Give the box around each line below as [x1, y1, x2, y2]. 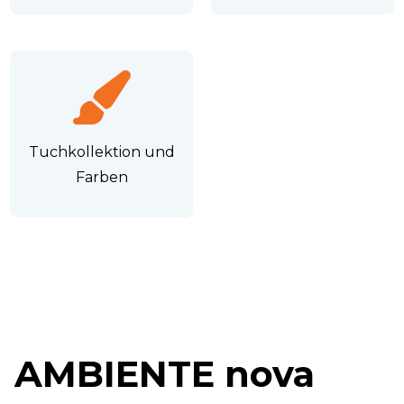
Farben [75, 169, 128, 187]
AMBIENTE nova [14, 351, 315, 396]
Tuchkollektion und [28, 143, 175, 161]
